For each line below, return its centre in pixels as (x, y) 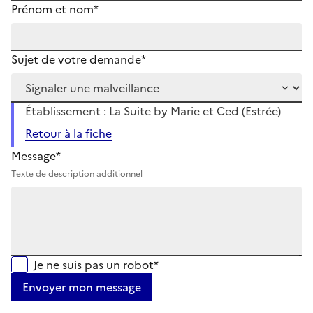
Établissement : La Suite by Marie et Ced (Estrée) (153, 111)
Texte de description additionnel (77, 174)
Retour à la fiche (68, 133)
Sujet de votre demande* (79, 59)
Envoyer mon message (82, 287)
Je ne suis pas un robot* (96, 264)
